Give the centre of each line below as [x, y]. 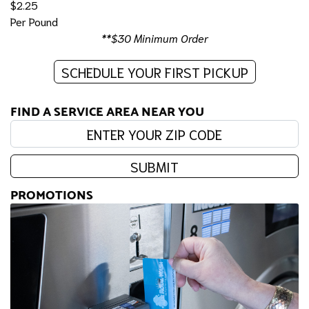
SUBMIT [154, 166]
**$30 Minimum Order [154, 37]
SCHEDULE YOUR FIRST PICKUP [154, 71]
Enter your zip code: [57, 127]
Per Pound [34, 21]
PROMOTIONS [52, 195]
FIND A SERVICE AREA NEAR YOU [107, 112]
